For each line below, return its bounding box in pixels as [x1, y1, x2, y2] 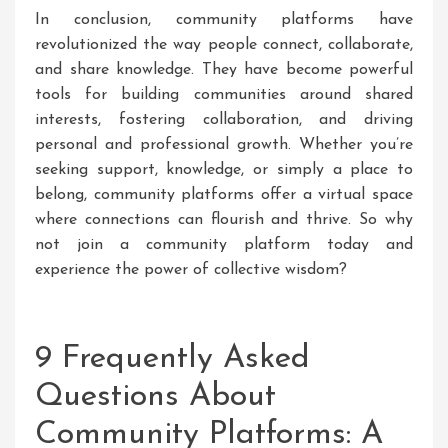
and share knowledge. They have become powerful [35, 62, 413, 78]
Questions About [35, 381, 276, 413]
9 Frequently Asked [35, 343, 310, 375]
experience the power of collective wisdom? [35, 262, 347, 278]
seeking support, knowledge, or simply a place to [35, 162, 413, 178]
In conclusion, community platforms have [35, 12, 413, 28]
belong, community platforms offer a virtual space [35, 187, 413, 203]
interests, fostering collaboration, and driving [35, 112, 413, 128]
